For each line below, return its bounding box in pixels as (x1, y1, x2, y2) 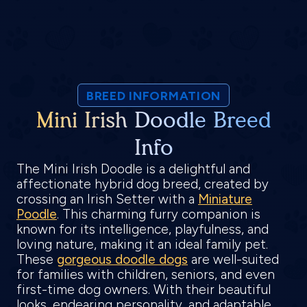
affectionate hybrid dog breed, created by (16, 176, 269, 192)
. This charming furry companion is (57, 206, 260, 222)
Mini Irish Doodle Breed (36, 108, 271, 133)
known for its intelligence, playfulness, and (16, 221, 269, 237)
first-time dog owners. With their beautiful (16, 282, 271, 297)
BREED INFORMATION (86, 88, 221, 103)
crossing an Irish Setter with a (16, 191, 198, 207)
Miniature (198, 191, 252, 207)
